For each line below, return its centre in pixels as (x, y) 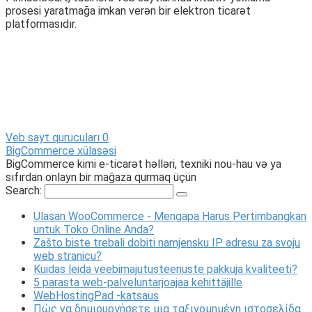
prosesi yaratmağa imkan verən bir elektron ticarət (128, 11)
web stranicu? (68, 256)
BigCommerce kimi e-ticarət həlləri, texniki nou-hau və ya (143, 164)
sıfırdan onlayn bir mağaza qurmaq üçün (101, 178)
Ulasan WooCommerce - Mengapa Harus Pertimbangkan (170, 217)
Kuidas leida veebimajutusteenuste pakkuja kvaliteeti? (165, 270)
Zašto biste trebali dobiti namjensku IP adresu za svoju (167, 243)
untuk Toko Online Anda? (94, 230)
